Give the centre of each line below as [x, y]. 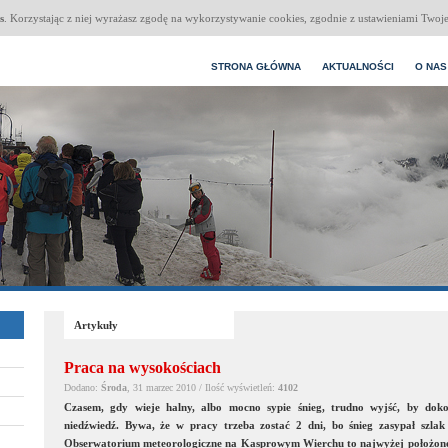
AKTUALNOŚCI [358, 66]
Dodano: [82, 387]
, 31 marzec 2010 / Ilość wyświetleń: [202, 387]
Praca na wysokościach [142, 367]
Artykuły [96, 325]
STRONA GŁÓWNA [256, 66]
